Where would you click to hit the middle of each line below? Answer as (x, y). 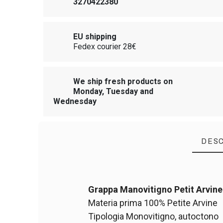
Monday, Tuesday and (113, 91)
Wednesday (75, 101)
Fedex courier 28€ (105, 46)
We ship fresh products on (123, 81)
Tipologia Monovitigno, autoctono (154, 216)
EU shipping (95, 36)
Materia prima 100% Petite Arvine (153, 203)
